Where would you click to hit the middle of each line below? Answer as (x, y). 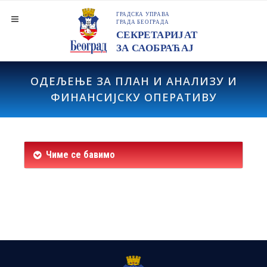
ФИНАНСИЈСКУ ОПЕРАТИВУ (133, 97)
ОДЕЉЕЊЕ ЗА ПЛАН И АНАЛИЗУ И (133, 81)
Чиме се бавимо (80, 155)
